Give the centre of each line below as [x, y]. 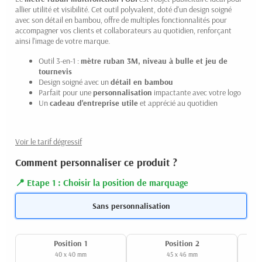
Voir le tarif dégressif [49, 141]
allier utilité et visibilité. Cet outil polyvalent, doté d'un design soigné [123, 9]
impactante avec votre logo [196, 92]
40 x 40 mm [71, 255]
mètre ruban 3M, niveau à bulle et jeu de [154, 61]
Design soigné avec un [75, 82]
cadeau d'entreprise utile [94, 103]
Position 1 [71, 244]
